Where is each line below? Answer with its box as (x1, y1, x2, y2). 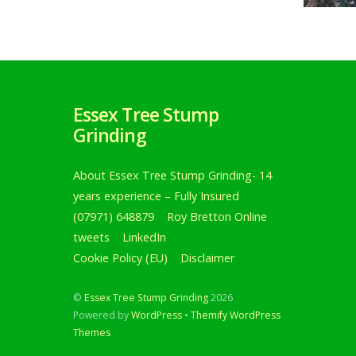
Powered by (73, 308, 131, 322)
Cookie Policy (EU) (73, 250, 168, 266)
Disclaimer (180, 250, 234, 266)
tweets (73, 230, 110, 246)
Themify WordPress (191, 308, 281, 322)
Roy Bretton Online (166, 209, 267, 225)
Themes (73, 325, 110, 339)
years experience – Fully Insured (73, 188, 239, 204)
